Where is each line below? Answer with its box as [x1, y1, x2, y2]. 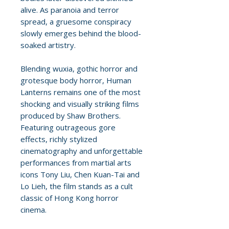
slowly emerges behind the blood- [20, 28, 141, 39]
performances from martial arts [20, 157, 131, 168]
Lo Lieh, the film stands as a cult [20, 181, 133, 192]
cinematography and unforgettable [20, 146, 143, 156]
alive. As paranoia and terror [20, 5, 119, 15]
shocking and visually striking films [20, 99, 139, 109]
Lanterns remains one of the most [20, 87, 141, 98]
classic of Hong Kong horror [20, 193, 119, 203]
